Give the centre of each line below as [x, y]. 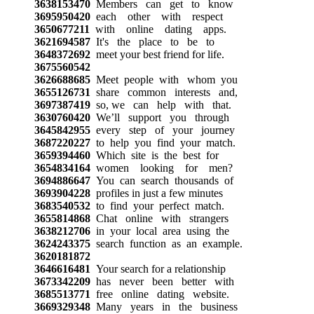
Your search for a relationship [158, 268]
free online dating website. [159, 294]
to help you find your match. [163, 142]
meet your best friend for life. [157, 54]
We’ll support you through [159, 117]
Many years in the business [164, 306]
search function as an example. [166, 243]
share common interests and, [164, 92]
